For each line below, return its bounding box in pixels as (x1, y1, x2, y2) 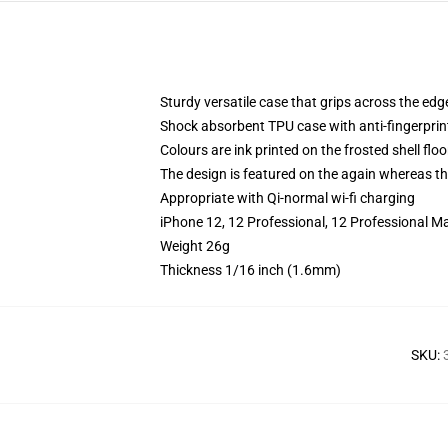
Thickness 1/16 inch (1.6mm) (160, 262, 341, 278)
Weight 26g (160, 238, 230, 254)
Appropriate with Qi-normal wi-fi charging (160, 190, 415, 206)
